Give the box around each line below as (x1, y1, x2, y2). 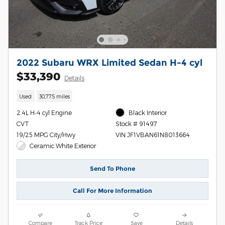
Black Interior (129, 108, 167, 116)
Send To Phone (90, 164, 135, 172)
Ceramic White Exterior (30, 142, 96, 149)
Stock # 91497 (115, 120, 157, 128)
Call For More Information (73, 187, 152, 195)
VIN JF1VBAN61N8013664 (115, 131, 190, 139)
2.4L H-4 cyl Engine (17, 108, 72, 116)
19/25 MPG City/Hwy (17, 131, 75, 138)
